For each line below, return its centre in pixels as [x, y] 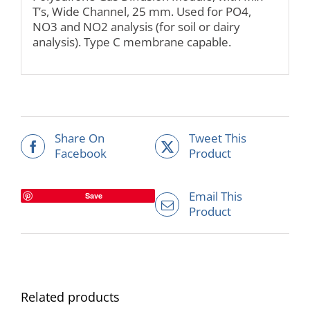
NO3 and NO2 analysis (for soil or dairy [136, 26]
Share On [80, 138]
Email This [216, 197]
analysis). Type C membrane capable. [131, 42]
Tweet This [218, 138]
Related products [70, 297]
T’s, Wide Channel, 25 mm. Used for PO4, [142, 11]
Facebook [81, 154]
